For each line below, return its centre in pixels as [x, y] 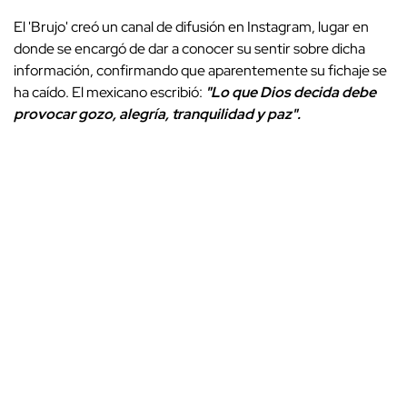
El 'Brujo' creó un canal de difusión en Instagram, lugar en [191, 26]
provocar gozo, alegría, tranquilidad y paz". [157, 114]
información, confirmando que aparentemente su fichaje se [200, 70]
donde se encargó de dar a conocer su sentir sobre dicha [189, 48]
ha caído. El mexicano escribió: [109, 92]
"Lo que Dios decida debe [291, 92]
